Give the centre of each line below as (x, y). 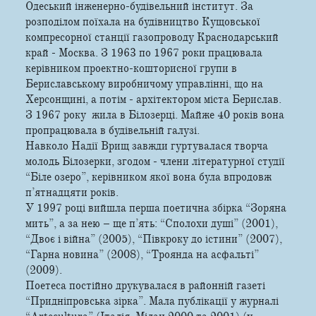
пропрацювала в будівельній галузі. (114, 130)
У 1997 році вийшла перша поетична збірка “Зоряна (156, 208)
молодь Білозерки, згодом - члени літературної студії (155, 161)
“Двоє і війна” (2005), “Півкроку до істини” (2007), (154, 239)
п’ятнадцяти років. (73, 192)
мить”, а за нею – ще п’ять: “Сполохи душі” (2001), (152, 223)
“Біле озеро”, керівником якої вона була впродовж (148, 177)
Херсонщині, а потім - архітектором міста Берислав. (153, 99)
